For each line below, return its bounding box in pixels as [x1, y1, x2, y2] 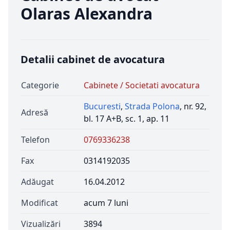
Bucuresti [84, 101, 121, 112]
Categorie [21, 80, 59, 91]
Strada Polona [125, 101, 180, 112]
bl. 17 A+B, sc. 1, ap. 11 [84, 113, 169, 124]
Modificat [21, 197, 58, 208]
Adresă [21, 107, 48, 118]
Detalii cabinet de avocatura [21, 52, 165, 66]
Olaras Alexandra [21, 3, 152, 24]
